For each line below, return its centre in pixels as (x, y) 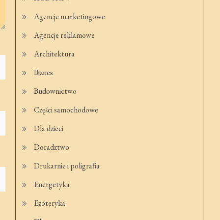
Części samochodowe (66, 110)
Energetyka (52, 184)
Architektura (55, 54)
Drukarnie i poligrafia (67, 166)
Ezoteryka (50, 203)
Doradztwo (52, 147)
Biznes (44, 72)
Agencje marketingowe (70, 16)
